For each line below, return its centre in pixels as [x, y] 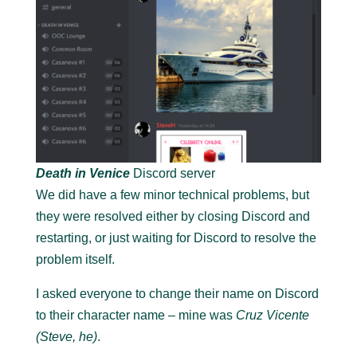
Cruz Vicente [272, 316]
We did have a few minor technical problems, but [172, 195]
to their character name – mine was [135, 316]
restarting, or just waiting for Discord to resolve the [176, 238]
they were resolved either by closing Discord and [173, 217]
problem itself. [75, 260]
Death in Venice [82, 174]
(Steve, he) [66, 337]
